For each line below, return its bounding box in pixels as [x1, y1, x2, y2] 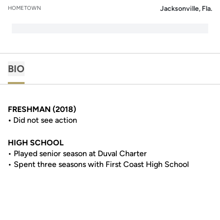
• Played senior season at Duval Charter [8, 149, 147, 158]
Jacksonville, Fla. [160, 4, 212, 13]
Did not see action [13, 115, 77, 125]
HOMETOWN [8, 5, 41, 11]
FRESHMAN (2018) [8, 105, 76, 114]
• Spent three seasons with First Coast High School [8, 160, 189, 169]
